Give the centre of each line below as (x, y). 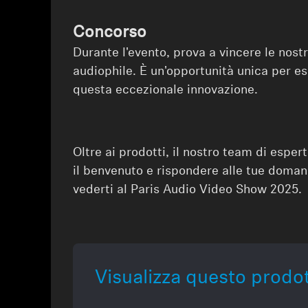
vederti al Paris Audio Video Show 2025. (188, 190)
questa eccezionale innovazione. (166, 90)
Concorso (110, 33)
